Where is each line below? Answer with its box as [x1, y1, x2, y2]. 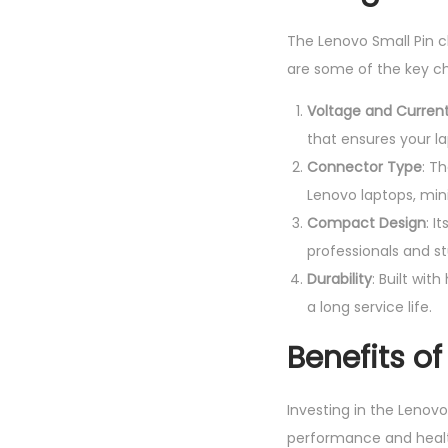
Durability [307, 269, 372, 289]
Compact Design [307, 213, 426, 233]
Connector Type [307, 157, 422, 177]
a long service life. [307, 297, 432, 317]
